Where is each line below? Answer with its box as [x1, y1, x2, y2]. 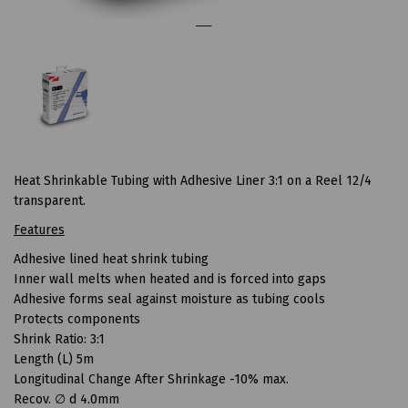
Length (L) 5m [14, 352, 94, 368]
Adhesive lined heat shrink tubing [14, 251, 209, 268]
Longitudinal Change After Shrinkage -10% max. [14, 372, 289, 388]
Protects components [14, 311, 140, 328]
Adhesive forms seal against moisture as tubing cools [14, 291, 325, 308]
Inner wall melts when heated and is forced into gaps [14, 271, 326, 288]
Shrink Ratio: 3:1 [14, 331, 105, 348]
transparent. [14, 193, 86, 209]
